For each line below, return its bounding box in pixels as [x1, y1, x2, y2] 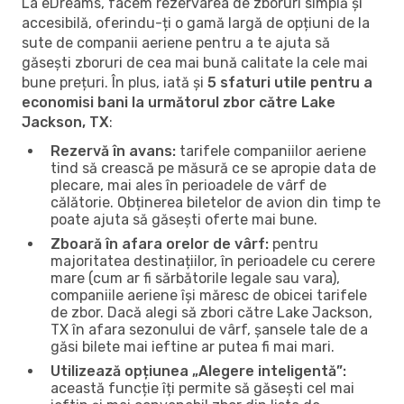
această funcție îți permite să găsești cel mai [50, 379, 354, 397]
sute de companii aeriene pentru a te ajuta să [22, 33, 330, 51]
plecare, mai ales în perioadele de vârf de [50, 176, 326, 194]
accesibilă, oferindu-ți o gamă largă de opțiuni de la [22, 14, 370, 32]
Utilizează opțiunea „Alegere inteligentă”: [50, 362, 346, 380]
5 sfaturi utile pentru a [207, 73, 372, 91]
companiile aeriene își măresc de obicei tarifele [50, 286, 367, 304]
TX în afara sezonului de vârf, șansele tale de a [50, 320, 368, 338]
